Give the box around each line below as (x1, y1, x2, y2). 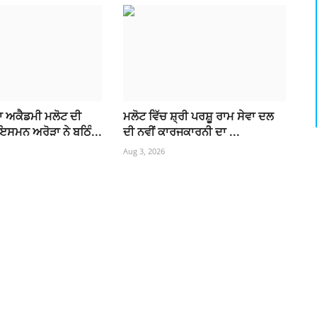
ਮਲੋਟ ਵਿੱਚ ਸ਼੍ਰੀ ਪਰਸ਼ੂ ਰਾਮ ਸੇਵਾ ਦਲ (122, 109, 274, 124)
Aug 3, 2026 (122, 146, 165, 157)
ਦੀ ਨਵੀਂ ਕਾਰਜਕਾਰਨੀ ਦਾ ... (122, 125, 240, 139)
